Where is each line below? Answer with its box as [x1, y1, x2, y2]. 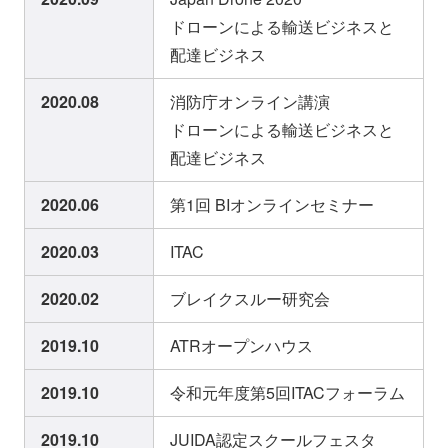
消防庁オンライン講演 [170, 90, 330, 114]
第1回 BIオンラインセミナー [170, 193, 374, 217]
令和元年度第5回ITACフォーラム [170, 381, 405, 405]
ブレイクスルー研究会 [170, 287, 330, 311]
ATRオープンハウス [170, 334, 313, 358]
